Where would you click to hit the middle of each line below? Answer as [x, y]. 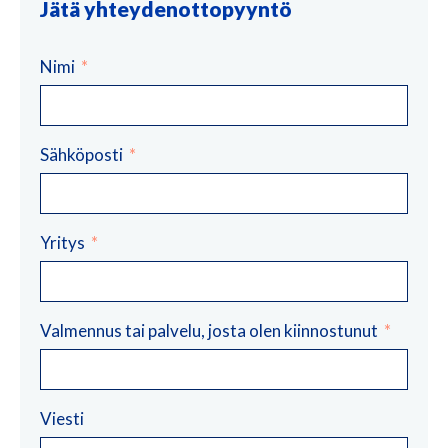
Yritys [64, 242]
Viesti [62, 418]
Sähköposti [83, 154]
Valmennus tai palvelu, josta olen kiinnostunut [210, 330]
